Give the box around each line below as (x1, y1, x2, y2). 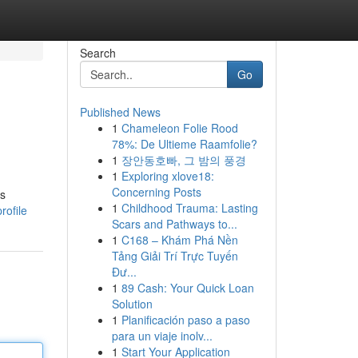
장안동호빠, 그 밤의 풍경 (121, 152, 246, 168)
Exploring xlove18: (121, 168, 214, 184)
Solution (111, 296, 153, 312)
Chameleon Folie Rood (121, 120, 238, 136)
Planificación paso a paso (121, 312, 250, 328)
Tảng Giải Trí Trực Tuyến (111, 248, 238, 264)
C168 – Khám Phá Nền (121, 232, 238, 248)
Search (79, 45, 116, 61)
